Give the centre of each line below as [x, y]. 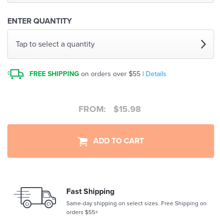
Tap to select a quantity [55, 44]
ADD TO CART [116, 141]
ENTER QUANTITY [40, 21]
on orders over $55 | [113, 74]
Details [156, 74]
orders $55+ [82, 212]
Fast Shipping [90, 192]
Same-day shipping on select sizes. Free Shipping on [137, 204]
